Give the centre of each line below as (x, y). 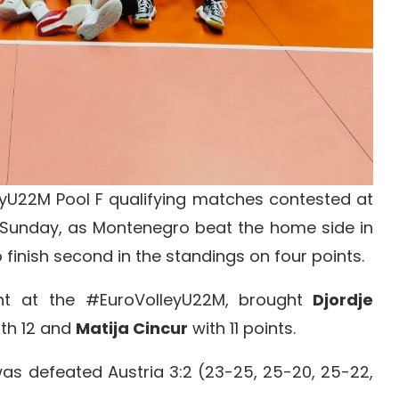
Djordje (338, 299)
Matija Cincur (132, 328)
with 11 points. (242, 328)
